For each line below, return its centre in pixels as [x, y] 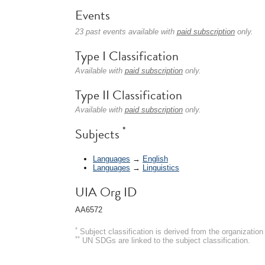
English [155, 159]
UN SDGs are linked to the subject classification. [165, 240]
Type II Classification [129, 95]
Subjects [99, 134]
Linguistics [161, 167]
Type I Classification [127, 56]
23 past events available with [126, 32]
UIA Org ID [106, 192]
